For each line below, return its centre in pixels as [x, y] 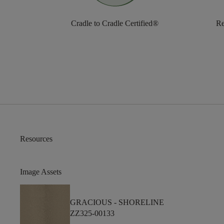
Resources [36, 139]
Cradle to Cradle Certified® [115, 23]
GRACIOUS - [94, 202]
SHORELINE [141, 202]
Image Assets [41, 172]
